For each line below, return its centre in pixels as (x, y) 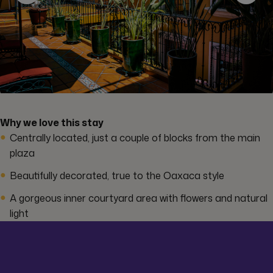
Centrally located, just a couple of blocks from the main (135, 137)
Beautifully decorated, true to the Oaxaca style (117, 175)
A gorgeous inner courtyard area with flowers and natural (139, 198)
